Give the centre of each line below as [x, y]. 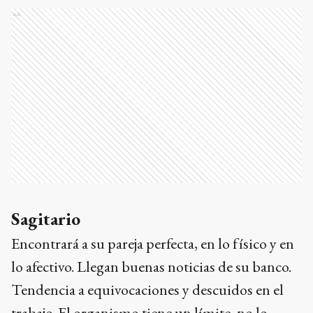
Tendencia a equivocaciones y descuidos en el [147, 290]
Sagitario [46, 219]
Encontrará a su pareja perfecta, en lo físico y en [153, 244]
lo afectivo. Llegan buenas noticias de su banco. [151, 267]
